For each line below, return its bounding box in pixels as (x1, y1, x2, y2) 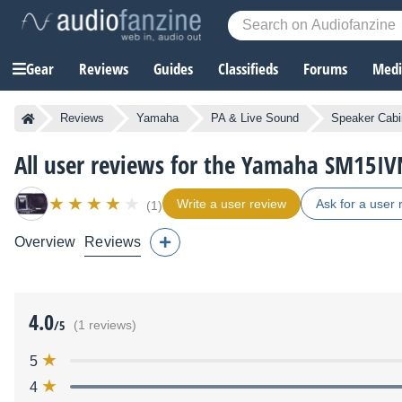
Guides (153, 58, 193, 80)
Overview (14, 234, 76, 250)
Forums (303, 58, 347, 80)
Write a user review (177, 197, 286, 212)
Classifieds (218, 58, 278, 80)
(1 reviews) (74, 319, 136, 333)
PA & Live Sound (211, 111, 299, 126)
